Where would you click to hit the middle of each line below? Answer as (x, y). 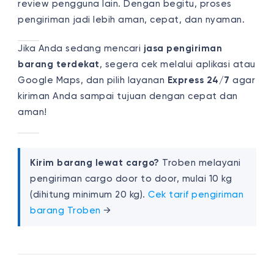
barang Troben (65, 210)
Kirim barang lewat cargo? (95, 163)
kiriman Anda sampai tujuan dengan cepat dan (128, 96)
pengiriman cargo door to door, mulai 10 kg (131, 179)
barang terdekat (59, 64)
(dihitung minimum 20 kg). (89, 194)
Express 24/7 (198, 80)
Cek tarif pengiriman (196, 194)
